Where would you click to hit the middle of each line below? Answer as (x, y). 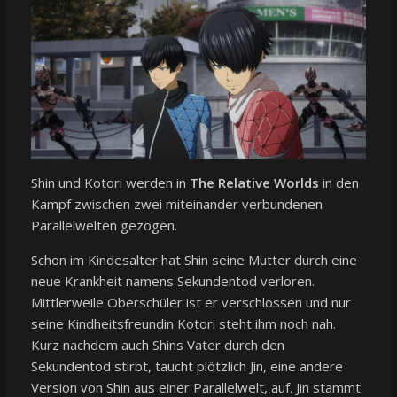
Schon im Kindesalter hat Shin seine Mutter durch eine (194, 260)
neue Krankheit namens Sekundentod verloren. (172, 281)
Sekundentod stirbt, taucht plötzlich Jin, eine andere (187, 366)
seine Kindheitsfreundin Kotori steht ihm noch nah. (183, 324)
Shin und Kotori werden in (110, 183)
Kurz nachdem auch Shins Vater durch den (157, 345)
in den (339, 183)
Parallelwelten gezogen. (104, 226)
